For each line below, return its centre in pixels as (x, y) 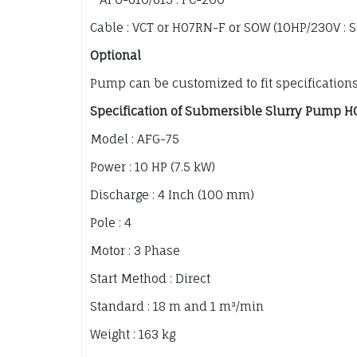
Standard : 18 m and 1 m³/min (177, 307)
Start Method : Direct (150, 279)
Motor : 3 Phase (135, 251)
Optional (116, 56)
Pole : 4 (111, 223)
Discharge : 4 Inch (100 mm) (172, 195)
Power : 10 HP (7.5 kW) (153, 167)
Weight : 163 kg (133, 335)
